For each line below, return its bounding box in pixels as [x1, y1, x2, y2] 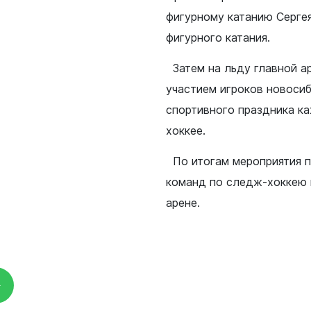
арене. [165, 196, 200, 210]
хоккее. [165, 124, 205, 137]
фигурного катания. [165, 31, 270, 44]
